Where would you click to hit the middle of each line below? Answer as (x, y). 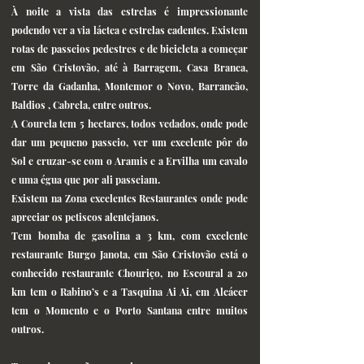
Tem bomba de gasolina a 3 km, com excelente (130, 236)
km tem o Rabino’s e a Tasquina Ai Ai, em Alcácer (130, 292)
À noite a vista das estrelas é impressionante (130, 11)
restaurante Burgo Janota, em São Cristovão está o (130, 254)
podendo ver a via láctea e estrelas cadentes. (111, 30)
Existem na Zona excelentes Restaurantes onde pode (130, 198)
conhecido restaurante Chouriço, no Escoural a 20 (130, 273)
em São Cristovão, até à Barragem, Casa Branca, (130, 67)
